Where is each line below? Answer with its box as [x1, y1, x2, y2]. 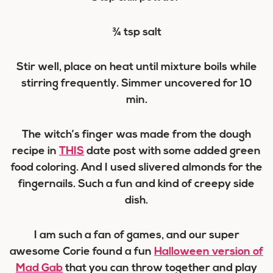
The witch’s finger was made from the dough [22, 129, 251, 141]
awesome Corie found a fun [10, 246, 154, 258]
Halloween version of [154, 246, 263, 258]
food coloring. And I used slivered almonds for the [10, 162, 263, 174]
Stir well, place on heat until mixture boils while [16, 62, 257, 73]
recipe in [12, 146, 59, 157]
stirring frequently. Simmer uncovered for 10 [21, 78, 252, 90]
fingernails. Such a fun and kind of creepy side [18, 179, 255, 190]
